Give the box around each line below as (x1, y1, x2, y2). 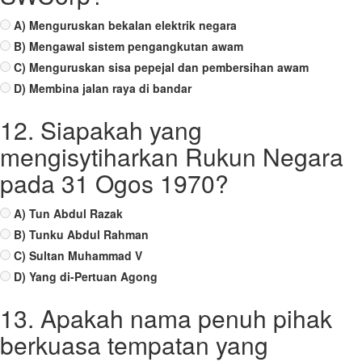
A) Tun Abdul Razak (14, 205, 123, 221)
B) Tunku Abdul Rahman (14, 226, 149, 242)
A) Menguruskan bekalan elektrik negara (14, 17, 237, 33)
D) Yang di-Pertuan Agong (14, 268, 158, 284)
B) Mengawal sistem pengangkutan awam (14, 38, 243, 54)
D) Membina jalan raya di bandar (14, 80, 192, 96)
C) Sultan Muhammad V (14, 247, 142, 263)
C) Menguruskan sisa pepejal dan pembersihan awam (14, 59, 309, 75)
